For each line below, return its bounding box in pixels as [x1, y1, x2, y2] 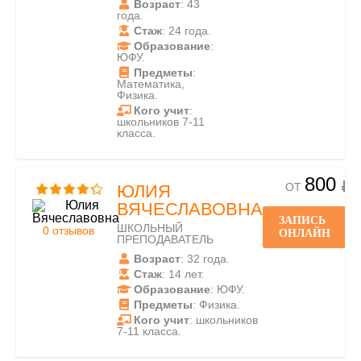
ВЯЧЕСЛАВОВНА [117, 199, 263, 219]
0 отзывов [43, 224, 94, 237]
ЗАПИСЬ [279, 214, 326, 226]
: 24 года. [162, 24, 211, 37]
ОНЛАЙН [279, 227, 330, 239]
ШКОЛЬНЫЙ [117, 222, 183, 234]
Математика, [117, 77, 185, 90]
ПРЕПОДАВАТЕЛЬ [117, 233, 214, 246]
